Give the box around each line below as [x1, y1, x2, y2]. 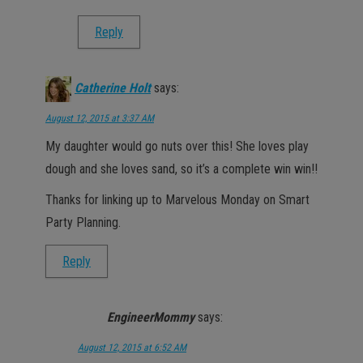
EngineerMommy [107, 310, 194, 326]
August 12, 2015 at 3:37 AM [45, 113, 154, 124]
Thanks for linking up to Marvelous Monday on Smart [45, 192, 310, 207]
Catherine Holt [75, 80, 151, 96]
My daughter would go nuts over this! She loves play [45, 139, 309, 154]
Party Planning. [45, 215, 121, 230]
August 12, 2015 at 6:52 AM [78, 342, 186, 353]
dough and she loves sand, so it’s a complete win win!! [45, 161, 318, 177]
